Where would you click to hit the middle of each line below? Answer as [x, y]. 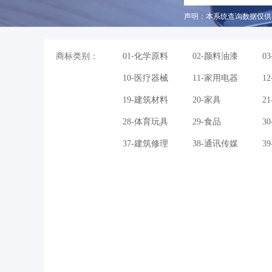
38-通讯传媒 [215, 144]
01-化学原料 [145, 56]
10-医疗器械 [145, 78]
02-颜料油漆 [215, 56]
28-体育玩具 [145, 122]
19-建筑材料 [145, 100]
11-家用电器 [215, 78]
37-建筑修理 [145, 144]
